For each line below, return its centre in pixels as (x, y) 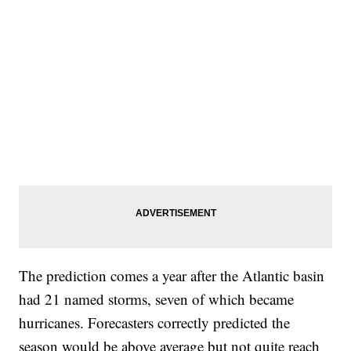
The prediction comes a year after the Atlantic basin (172, 275)
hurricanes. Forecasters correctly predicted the (155, 322)
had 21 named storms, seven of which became (157, 299)
